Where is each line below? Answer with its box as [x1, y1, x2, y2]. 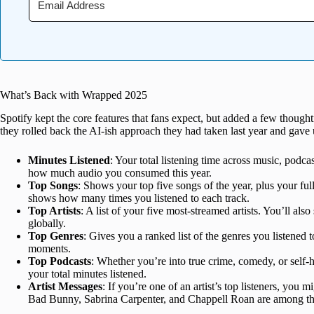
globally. [28, 217, 66, 229]
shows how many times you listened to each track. [28, 191, 250, 204]
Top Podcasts [28, 254, 91, 267]
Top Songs [28, 179, 78, 191]
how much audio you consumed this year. [28, 166, 212, 179]
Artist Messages [28, 280, 102, 292]
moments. [28, 242, 71, 254]
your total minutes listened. [28, 267, 146, 280]
